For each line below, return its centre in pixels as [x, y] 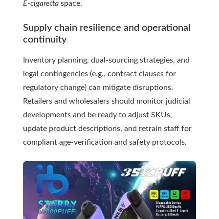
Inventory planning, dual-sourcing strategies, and [106, 60]
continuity [45, 40]
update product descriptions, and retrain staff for [107, 129]
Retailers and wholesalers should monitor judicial [107, 101]
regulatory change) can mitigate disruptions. [98, 88]
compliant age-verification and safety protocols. [105, 142]
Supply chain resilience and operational [107, 28]
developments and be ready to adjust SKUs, [98, 115]
